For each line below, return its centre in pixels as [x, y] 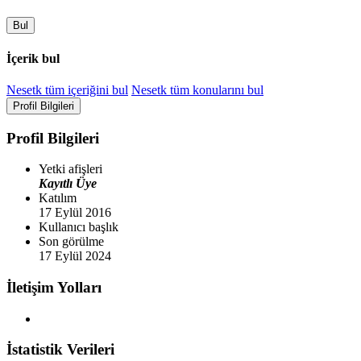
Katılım [58, 198]
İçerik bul [33, 58]
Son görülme [71, 242]
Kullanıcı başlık [79, 227]
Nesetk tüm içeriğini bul [67, 89]
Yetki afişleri [71, 169]
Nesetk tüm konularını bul [197, 89]
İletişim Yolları [54, 287]
